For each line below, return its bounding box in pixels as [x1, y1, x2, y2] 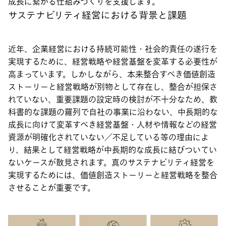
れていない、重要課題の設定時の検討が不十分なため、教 [8, 93, 217, 106]
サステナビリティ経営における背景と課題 [8, 8, 187, 23]
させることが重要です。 [8, 182, 95, 194]
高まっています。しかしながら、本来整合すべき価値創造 [8, 68, 215, 81]
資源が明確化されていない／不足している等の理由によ [8, 131, 209, 144]
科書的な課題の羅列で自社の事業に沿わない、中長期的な [8, 106, 218, 119]
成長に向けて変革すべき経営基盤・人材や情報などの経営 [8, 119, 217, 131]
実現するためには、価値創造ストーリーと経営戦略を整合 [8, 169, 217, 182]
